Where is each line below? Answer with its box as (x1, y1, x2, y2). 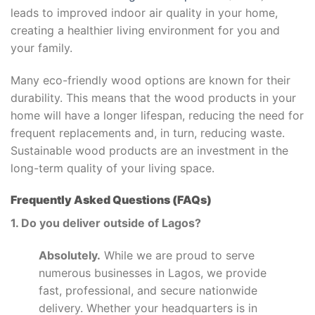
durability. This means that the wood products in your (11, 90, 296, 105)
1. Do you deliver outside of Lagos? (11, 216, 201, 231)
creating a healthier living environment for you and (11, 22, 280, 37)
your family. (11, 40, 72, 55)
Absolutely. (39, 248, 101, 263)
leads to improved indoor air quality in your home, (11, 5, 278, 20)
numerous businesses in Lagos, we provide (39, 266, 266, 281)
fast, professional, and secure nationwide (39, 283, 257, 298)
